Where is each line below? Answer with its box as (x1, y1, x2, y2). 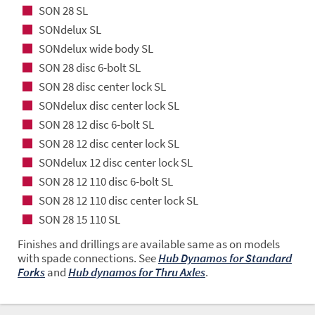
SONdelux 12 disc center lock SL (39, 155, 193, 171)
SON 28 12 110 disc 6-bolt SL (39, 174, 173, 190)
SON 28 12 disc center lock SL (39, 136, 179, 152)
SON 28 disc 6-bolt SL (39, 60, 141, 76)
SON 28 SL (39, 3, 88, 19)
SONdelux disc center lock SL (39, 98, 179, 114)
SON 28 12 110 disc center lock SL (39, 193, 198, 209)
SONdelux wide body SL (39, 41, 153, 57)
